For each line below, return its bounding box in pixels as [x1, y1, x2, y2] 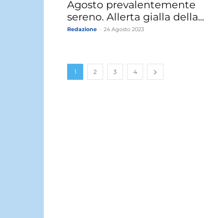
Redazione [67, 25, 97, 33]
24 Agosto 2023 [104, 25, 144, 33]
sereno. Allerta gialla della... [67, 10, 204, 23]
